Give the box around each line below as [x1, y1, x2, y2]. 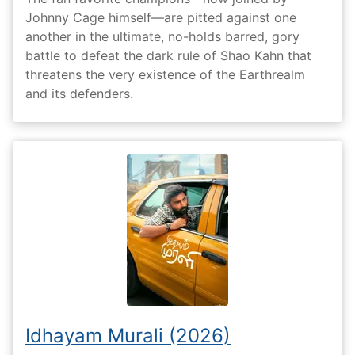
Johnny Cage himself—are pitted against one [25, 9, 296, 25]
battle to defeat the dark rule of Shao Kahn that [25, 47, 311, 63]
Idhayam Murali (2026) [25, 323, 231, 347]
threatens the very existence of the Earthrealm [25, 66, 305, 82]
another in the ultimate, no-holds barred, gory [25, 28, 300, 44]
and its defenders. [25, 85, 133, 101]
